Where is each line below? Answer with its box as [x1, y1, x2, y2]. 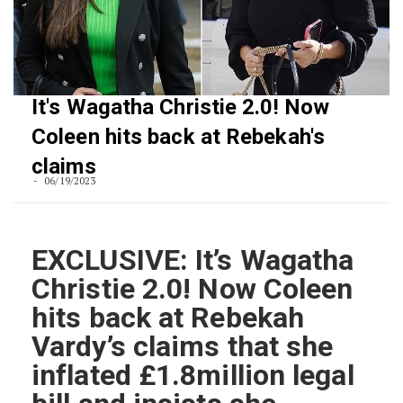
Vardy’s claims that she [31, 329, 334, 364]
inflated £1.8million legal [31, 358, 354, 393]
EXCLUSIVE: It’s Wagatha [31, 243, 354, 278]
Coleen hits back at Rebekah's [31, 124, 325, 150]
